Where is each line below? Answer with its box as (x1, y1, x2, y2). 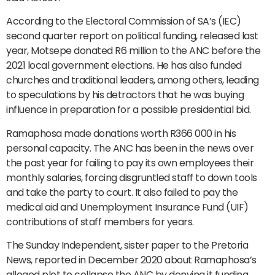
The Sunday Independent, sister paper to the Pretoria (6, 238, 248, 253)
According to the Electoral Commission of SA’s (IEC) (6, 14, 241, 29)
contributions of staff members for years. (6, 214, 194, 229)
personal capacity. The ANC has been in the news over (6, 141, 254, 155)
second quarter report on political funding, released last (6, 29, 258, 44)
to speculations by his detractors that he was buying (6, 88, 244, 103)
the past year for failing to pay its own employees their (6, 155, 254, 170)
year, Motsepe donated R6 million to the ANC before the (6, 44, 260, 58)
